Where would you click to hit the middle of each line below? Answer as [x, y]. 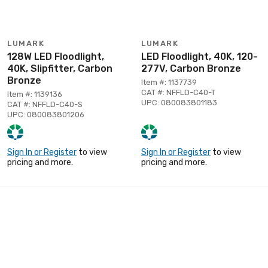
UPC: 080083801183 [179, 102]
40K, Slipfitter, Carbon [60, 68]
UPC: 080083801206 [46, 114]
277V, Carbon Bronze [191, 68]
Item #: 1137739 [169, 82]
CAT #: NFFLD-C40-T [178, 92]
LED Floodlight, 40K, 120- [200, 56]
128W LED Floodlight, [56, 56]
